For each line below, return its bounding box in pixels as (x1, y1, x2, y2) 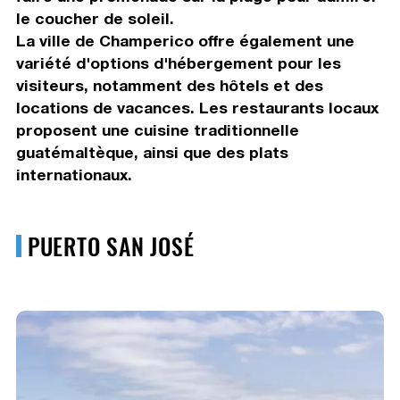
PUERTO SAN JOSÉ (27, 229, 195, 263)
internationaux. (15, 165, 132, 185)
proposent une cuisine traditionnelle (15, 121, 299, 140)
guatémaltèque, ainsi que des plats (15, 143, 288, 162)
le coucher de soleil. (15, 9, 174, 29)
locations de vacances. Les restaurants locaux (15, 98, 379, 118)
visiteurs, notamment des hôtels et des (15, 76, 323, 96)
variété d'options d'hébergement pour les (15, 54, 341, 73)
